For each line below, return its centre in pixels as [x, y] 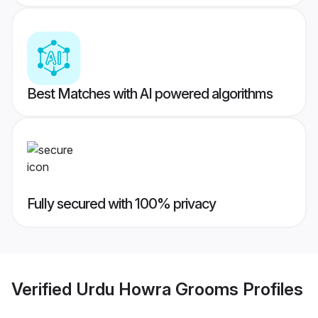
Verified [44, 289]
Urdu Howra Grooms [157, 289]
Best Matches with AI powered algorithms [150, 94]
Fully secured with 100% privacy [121, 204]
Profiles [271, 289]
